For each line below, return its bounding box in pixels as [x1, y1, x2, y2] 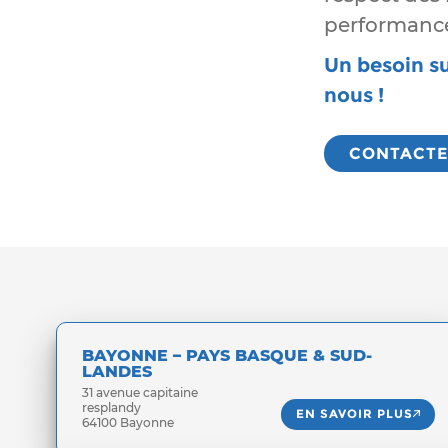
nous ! [324, 83, 384, 107]
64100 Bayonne [82, 415, 174, 430]
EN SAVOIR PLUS [296, 406, 413, 421]
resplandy [82, 400, 141, 415]
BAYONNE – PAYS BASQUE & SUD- [82, 346, 372, 365]
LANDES [82, 362, 152, 381]
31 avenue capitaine [82, 385, 198, 400]
